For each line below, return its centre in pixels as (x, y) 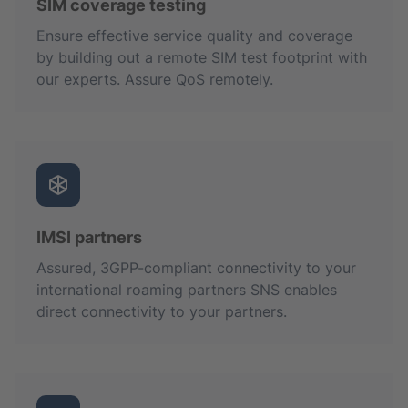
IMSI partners (89, 237)
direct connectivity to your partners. (162, 311)
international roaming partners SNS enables (187, 289)
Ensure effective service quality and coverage (194, 35)
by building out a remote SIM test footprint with (202, 57)
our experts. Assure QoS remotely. (155, 79)
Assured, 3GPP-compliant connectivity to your (196, 267)
